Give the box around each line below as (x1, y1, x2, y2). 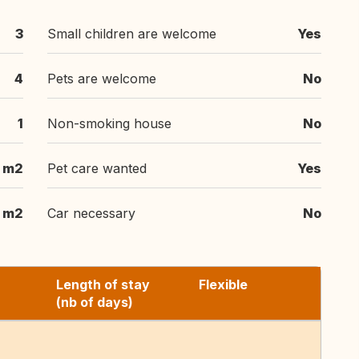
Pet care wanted (47, 160, 147, 176)
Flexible (199, 276, 248, 292)
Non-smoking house (47, 115, 171, 131)
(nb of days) (56, 294, 133, 310)
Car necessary (47, 205, 135, 221)
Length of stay (56, 276, 150, 292)
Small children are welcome (47, 26, 216, 42)
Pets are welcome (47, 71, 156, 87)
